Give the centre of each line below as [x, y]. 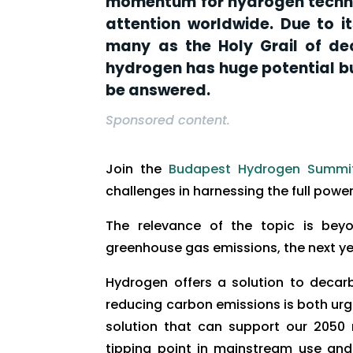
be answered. [158, 90]
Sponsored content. [168, 120]
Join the [137, 169]
